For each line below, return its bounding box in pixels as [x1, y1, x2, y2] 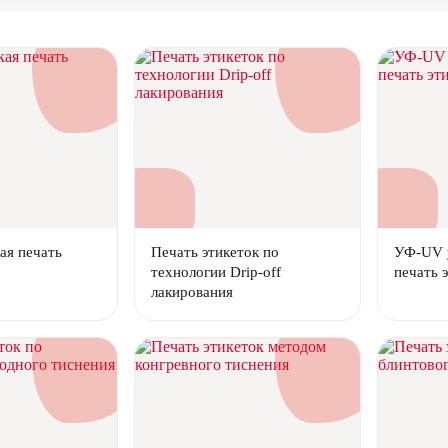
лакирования [151, 284, 233, 300]
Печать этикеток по [151, 244, 279, 260]
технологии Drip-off [151, 264, 281, 280]
